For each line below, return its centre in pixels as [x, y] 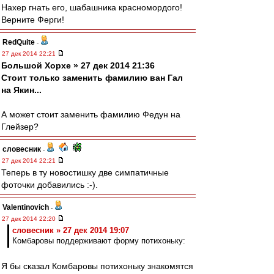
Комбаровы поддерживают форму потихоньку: [99, 241]
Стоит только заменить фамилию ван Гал [92, 78]
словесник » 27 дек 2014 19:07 [71, 230]
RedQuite [19, 42]
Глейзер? [20, 127]
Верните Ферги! [33, 20]
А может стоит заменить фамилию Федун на [91, 114]
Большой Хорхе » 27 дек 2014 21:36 [78, 65]
